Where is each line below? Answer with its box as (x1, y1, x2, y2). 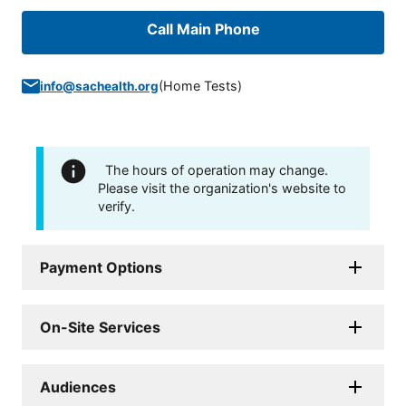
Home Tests (163, 78, 237, 94)
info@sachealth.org (40, 79, 159, 94)
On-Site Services (40, 318, 160, 337)
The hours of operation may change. (105, 162, 328, 179)
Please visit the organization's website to (98, 180, 346, 197)
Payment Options (40, 258, 162, 277)
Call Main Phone (146, 20, 260, 39)
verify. (98, 198, 135, 215)
